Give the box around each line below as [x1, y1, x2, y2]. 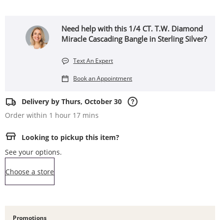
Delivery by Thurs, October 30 [22, 97, 122, 106]
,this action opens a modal [54, 165, 140, 175]
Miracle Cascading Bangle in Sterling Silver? [61, 34, 207, 44]
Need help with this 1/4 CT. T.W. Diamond [61, 24, 203, 33]
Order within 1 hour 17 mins [5, 110, 99, 120]
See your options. [5, 147, 62, 157]
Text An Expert [73, 56, 113, 65]
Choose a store [5, 166, 54, 176]
